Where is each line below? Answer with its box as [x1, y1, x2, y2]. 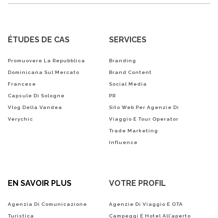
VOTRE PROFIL [109, 178, 166, 188]
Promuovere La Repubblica [8, 57, 85, 63]
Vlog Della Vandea [8, 104, 62, 110]
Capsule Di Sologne [8, 92, 65, 98]
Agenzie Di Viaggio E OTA [109, 201, 183, 207]
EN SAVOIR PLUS [8, 178, 72, 188]
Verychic [8, 116, 33, 122]
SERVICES [109, 35, 146, 44]
